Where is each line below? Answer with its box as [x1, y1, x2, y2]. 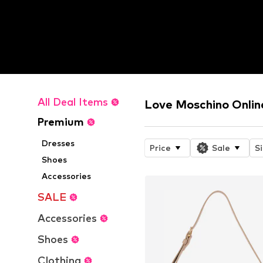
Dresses [42, 138, 75, 148]
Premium [38, 116, 84, 128]
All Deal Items [38, 96, 108, 108]
